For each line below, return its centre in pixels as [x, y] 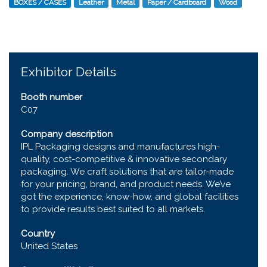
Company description [67, 134]
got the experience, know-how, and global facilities [130, 196]
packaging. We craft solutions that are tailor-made [127, 171]
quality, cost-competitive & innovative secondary [124, 159]
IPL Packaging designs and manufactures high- [120, 146]
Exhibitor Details [69, 72]
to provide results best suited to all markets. [113, 209]
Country [38, 233]
